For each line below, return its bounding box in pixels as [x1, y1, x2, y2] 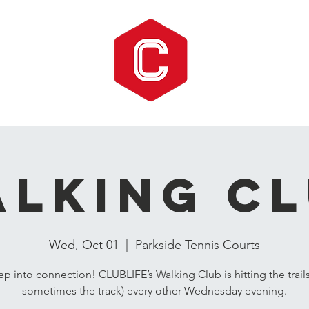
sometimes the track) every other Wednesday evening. [22, 284, 287, 297]
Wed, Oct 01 [49, 237, 119, 252]
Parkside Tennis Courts [135, 237, 260, 252]
